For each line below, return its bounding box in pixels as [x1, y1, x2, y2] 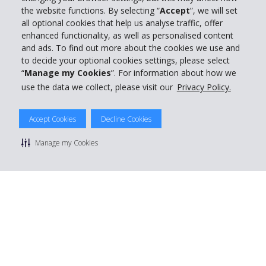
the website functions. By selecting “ [21, 5, 160, 17]
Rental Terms [134, 118, 178, 129]
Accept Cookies [29, 113, 76, 124]
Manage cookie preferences [19, 129, 106, 140]
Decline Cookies [101, 113, 151, 124]
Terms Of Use [73, 118, 119, 129]
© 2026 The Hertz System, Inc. [51, 106, 150, 116]
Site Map [193, 118, 221, 129]
